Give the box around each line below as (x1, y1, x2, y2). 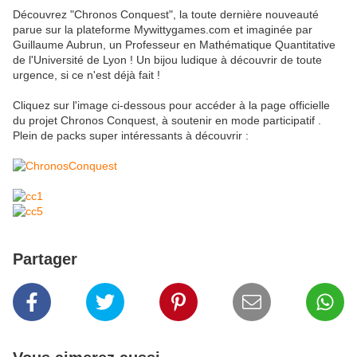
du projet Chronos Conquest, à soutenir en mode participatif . (13, 114, 321, 127)
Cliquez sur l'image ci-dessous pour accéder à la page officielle (13, 99, 330, 112)
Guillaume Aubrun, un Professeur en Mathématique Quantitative (13, 38, 335, 52)
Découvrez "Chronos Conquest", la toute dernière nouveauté (13, 8, 319, 22)
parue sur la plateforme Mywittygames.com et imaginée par (13, 23, 312, 37)
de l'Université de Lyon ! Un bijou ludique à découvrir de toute (13, 53, 322, 67)
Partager (13, 250, 77, 269)
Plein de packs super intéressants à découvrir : (13, 129, 249, 143)
